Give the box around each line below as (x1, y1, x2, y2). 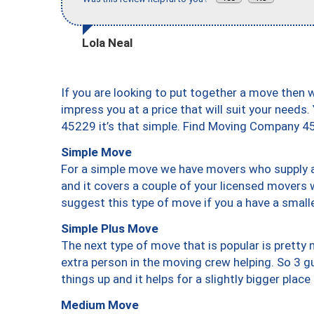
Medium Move (61, 297, 139, 312)
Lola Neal (82, 35, 132, 50)
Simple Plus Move (61, 221, 158, 235)
